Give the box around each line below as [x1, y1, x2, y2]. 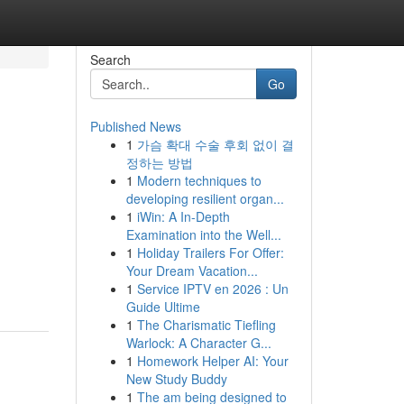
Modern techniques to [136, 171, 262, 189]
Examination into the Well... [125, 225, 281, 243]
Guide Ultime [125, 298, 200, 316]
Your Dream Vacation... [125, 262, 258, 280]
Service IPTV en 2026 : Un [136, 280, 289, 298]
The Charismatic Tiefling [136, 316, 276, 334]
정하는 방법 [125, 153, 193, 171]
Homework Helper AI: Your [136, 352, 289, 370]
